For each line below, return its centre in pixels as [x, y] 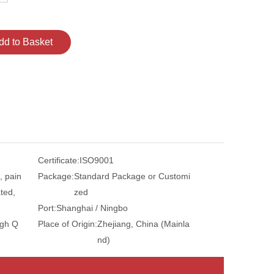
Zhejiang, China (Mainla [143, 224]
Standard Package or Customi [132, 176]
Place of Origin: [68, 224]
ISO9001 [97, 160]
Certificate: [59, 160]
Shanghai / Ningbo [92, 208]
